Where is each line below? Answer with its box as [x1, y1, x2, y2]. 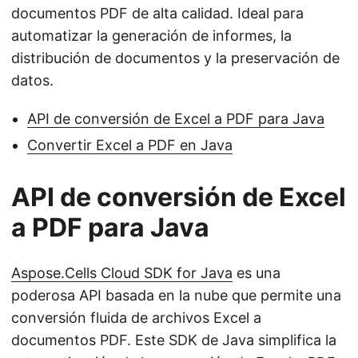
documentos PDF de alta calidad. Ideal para [11, 5, 304, 22]
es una [233, 265, 280, 281]
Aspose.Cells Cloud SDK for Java [11, 265, 233, 281]
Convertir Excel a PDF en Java [27, 137, 233, 153]
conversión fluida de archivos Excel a [11, 309, 261, 326]
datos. [11, 72, 54, 89]
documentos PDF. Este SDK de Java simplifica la [11, 332, 336, 348]
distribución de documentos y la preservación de [11, 50, 340, 66]
